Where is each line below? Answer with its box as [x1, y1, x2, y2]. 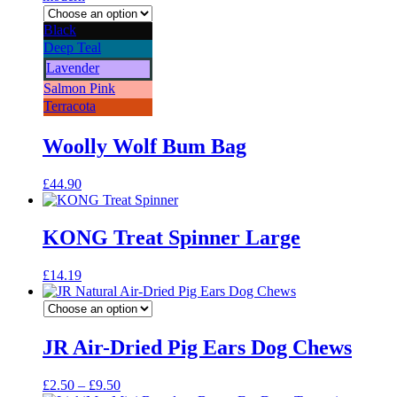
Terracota [43, 98, 96, 114]
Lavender [46, 60, 99, 76]
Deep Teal [43, 40, 101, 56]
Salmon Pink [43, 81, 115, 97]
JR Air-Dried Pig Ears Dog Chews [43, 335, 352, 359]
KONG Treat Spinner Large [43, 226, 300, 249]
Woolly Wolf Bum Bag [43, 135, 246, 159]
